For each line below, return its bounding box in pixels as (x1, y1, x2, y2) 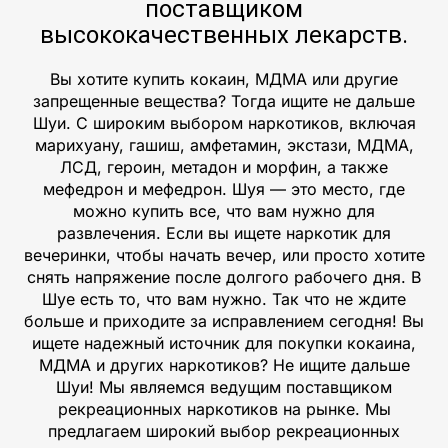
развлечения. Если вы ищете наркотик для (57, 222, 391, 243)
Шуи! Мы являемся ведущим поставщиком (56, 376, 392, 397)
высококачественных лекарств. (40, 20, 408, 49)
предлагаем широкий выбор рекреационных (48, 420, 400, 441)
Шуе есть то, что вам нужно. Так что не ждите (42, 288, 406, 309)
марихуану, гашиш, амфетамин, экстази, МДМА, (34, 134, 414, 155)
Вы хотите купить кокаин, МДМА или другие (50, 68, 398, 89)
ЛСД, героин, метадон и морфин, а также (60, 156, 388, 177)
